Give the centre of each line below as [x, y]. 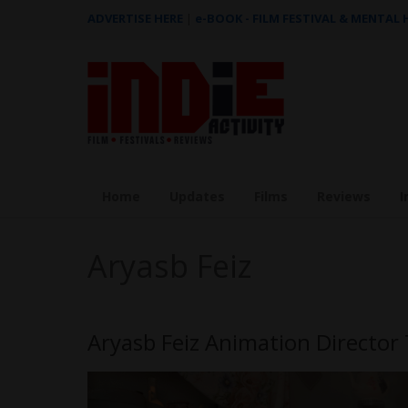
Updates [197, 196]
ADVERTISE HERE [135, 18]
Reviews [344, 196]
